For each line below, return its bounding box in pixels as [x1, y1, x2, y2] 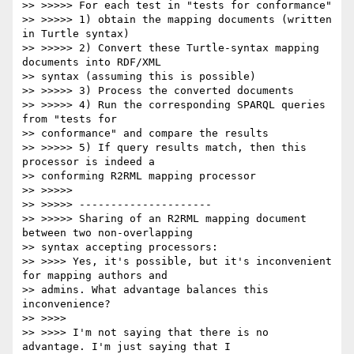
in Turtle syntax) [22, 28, 130, 40]
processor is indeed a [22, 156, 155, 168]
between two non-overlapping [22, 227, 193, 239]
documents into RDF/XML [22, 56, 161, 69]
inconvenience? [22, 298, 111, 311]
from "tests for [22, 113, 117, 126]
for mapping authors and [22, 269, 168, 282]
